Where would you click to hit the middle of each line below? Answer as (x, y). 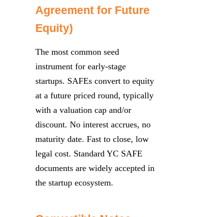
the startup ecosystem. (74, 182)
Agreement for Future (93, 10)
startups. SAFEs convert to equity (95, 81)
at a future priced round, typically (94, 95)
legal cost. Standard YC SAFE (89, 153)
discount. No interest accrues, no (93, 124)
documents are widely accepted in (95, 168)
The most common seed (77, 52)
